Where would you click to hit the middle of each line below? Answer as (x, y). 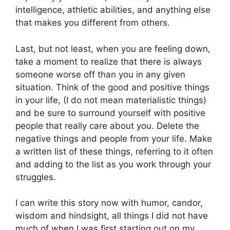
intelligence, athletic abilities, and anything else (113, 10)
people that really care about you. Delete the (107, 126)
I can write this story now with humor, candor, (109, 203)
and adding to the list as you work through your (113, 164)
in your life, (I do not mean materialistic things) (111, 100)
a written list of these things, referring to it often (114, 151)
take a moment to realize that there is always (109, 61)
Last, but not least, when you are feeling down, (113, 49)
